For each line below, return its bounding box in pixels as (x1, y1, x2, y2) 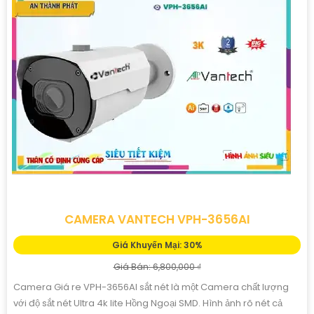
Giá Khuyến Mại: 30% (111, 238, 203, 251)
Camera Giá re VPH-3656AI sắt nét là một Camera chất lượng (13, 280, 289, 294)
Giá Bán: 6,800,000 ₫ (113, 260, 201, 273)
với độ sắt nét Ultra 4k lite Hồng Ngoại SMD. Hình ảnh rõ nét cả (13, 296, 282, 310)
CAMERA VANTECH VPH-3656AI (64, 210, 250, 228)
